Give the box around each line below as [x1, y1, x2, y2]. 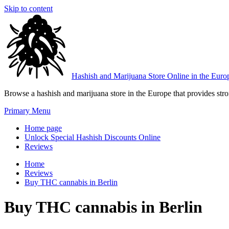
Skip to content [4, 4, 53, 13]
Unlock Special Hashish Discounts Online [25, 133, 161, 142]
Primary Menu [4, 106, 51, 115]
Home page [25, 124, 62, 132]
